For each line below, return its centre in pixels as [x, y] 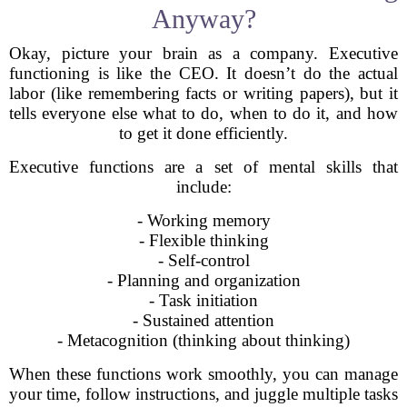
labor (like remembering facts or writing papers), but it [203, 93]
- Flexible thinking [203, 240]
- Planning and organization [203, 280]
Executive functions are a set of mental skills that [203, 167]
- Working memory [203, 220]
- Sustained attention [203, 320]
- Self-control [203, 260]
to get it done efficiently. [203, 133]
